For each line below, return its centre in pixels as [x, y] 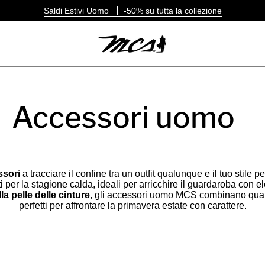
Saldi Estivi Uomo [77, 10]
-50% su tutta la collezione [172, 10]
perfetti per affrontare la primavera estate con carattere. [132, 205]
